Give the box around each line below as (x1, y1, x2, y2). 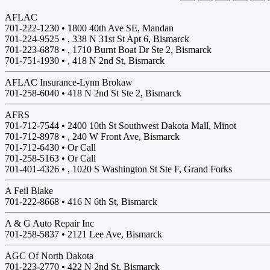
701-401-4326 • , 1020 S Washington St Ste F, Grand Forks (5, 164, 232, 174)
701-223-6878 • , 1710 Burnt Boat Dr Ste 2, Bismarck (5, 45, 212, 55)
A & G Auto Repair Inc (5, 218, 94, 228)
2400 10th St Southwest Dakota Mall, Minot (67, 121, 236, 131)
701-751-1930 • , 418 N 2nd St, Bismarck (5, 55, 165, 66)
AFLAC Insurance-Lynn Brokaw (5, 77, 133, 87)
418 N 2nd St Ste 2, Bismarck (67, 88, 181, 98)
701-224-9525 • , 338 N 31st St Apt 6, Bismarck (5, 34, 189, 44)
